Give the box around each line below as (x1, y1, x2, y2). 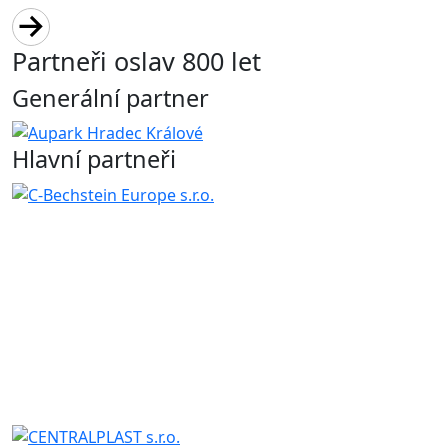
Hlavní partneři (12, 143, 176, 176)
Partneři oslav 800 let (12, 43, 261, 78)
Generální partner (12, 81, 209, 114)
